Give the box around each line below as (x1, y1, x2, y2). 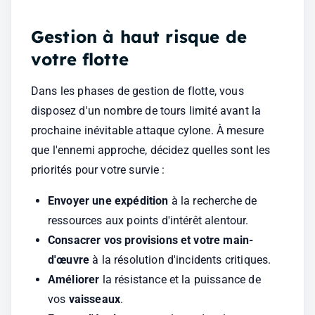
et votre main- (180, 233, 254, 247)
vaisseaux (68, 292, 121, 306)
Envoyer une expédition (48, 194, 169, 207)
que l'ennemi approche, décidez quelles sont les (31, 143, 271, 157)
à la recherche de (168, 194, 257, 207)
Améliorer (48, 273, 100, 286)
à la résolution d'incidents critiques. (89, 253, 271, 266)
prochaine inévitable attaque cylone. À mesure (31, 124, 264, 137)
